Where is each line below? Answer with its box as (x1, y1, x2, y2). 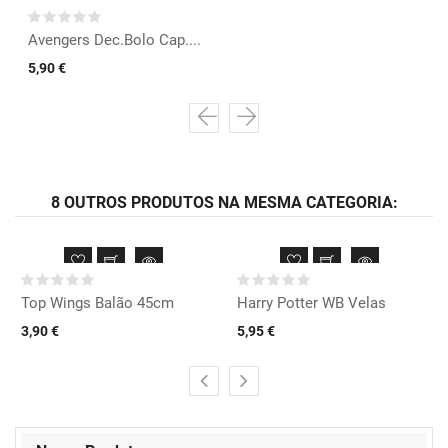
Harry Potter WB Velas (237, 294, 386, 313)
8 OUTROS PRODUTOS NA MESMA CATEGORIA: (50, 193, 398, 213)
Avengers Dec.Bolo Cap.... (28, 31, 201, 50)
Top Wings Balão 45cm (21, 294, 174, 313)
